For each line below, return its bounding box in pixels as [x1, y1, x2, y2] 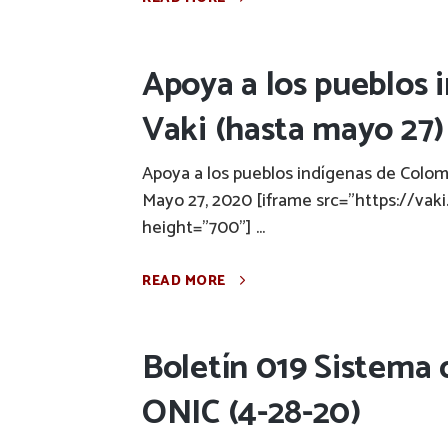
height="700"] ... [142, 213, 265, 243]
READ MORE [142, 270, 226, 293]
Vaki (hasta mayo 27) [142, 103, 444, 158]
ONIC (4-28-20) [142, 386, 361, 441]
